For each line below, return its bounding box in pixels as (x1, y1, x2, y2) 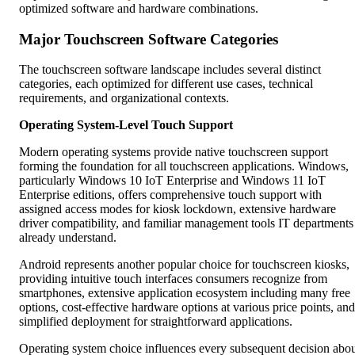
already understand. (19, 231, 116, 245)
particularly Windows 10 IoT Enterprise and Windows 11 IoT (19, 174, 326, 188)
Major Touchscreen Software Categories (19, 30, 278, 48)
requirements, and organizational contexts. (19, 91, 229, 105)
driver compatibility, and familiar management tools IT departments (19, 216, 353, 231)
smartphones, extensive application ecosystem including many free (19, 286, 350, 300)
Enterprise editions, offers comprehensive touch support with (19, 188, 322, 202)
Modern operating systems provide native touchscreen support (19, 145, 328, 159)
